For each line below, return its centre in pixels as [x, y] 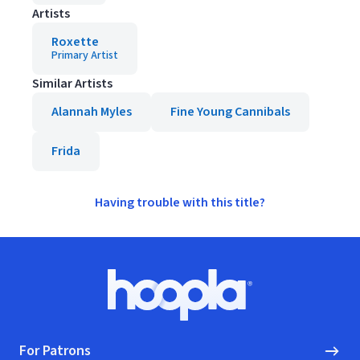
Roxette [75, 42]
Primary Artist [85, 55]
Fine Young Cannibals [230, 112]
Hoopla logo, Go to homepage [262, 303]
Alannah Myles [92, 112]
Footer [37, 277]
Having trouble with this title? [180, 202]
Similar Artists [72, 84]
